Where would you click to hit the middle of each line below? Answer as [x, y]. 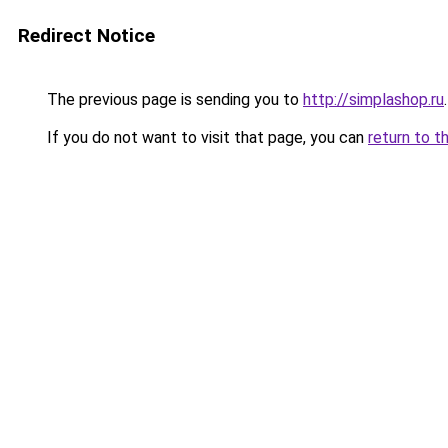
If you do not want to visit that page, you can [205, 137]
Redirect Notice [86, 35]
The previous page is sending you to [173, 99]
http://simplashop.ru [373, 99]
